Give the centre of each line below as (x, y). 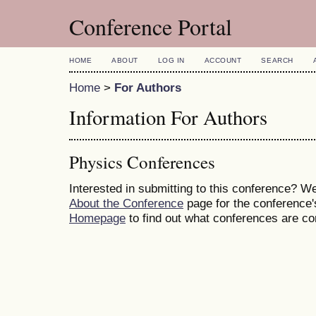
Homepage (97, 218)
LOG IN (171, 60)
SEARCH (277, 60)
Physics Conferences (142, 162)
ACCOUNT (223, 60)
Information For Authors (168, 117)
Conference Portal (151, 26)
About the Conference (126, 203)
